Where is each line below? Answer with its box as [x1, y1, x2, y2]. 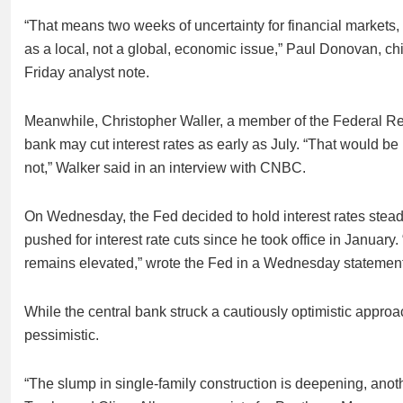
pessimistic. [24, 327, 99, 343]
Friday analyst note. [24, 65, 149, 80]
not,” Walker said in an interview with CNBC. [24, 160, 306, 175]
